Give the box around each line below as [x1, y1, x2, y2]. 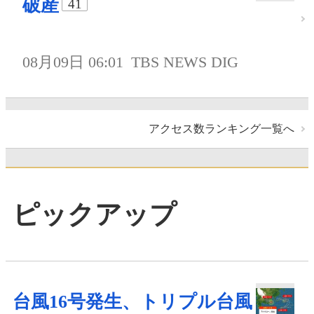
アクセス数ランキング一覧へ [149, 122, 294, 135]
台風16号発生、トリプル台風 [13, 292, 252, 313]
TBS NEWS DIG [131, 53, 239, 71]
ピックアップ [13, 199, 177, 229]
